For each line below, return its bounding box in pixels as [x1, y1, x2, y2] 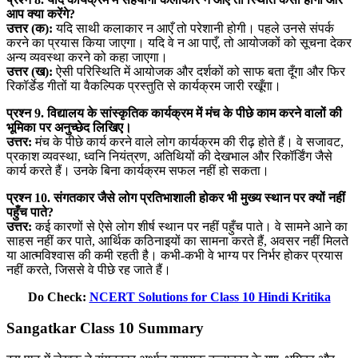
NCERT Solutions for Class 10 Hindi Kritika [89, 290, 331, 304]
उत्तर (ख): [6, 65, 53, 79]
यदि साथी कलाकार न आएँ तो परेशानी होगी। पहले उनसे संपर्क [53, 22, 334, 36]
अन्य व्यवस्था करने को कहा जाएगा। [6, 50, 168, 65]
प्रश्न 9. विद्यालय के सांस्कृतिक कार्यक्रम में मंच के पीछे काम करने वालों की [6, 106, 342, 121]
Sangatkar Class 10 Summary [6, 320, 204, 337]
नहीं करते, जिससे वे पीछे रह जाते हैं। [6, 263, 171, 277]
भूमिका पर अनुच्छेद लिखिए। [6, 121, 132, 135]
